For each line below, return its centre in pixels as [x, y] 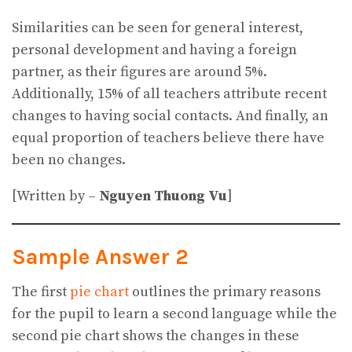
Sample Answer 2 [100, 257]
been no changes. [69, 160]
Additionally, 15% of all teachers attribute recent [169, 94]
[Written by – [55, 196]
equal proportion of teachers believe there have [168, 138]
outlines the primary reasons [226, 292]
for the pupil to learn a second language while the [174, 314]
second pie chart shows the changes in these [156, 336]
